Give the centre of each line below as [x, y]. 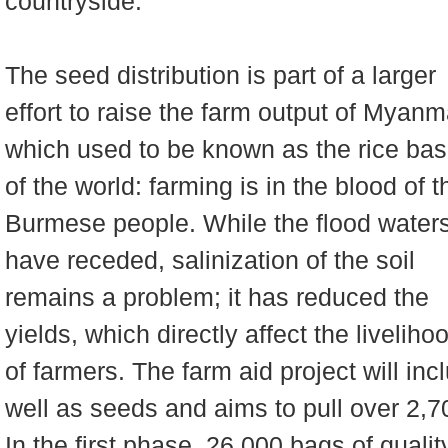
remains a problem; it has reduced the [217, 297]
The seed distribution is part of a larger [220, 75]
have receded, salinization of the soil [210, 260]
